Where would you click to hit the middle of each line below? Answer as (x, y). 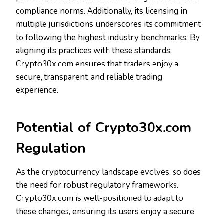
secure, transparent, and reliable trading (89, 77)
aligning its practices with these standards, (94, 51)
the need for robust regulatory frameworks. (97, 185)
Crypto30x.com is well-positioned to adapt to (99, 198)
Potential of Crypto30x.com (103, 128)
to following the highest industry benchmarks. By (108, 38)
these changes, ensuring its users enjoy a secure (105, 212)
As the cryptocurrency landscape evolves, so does (108, 172)
